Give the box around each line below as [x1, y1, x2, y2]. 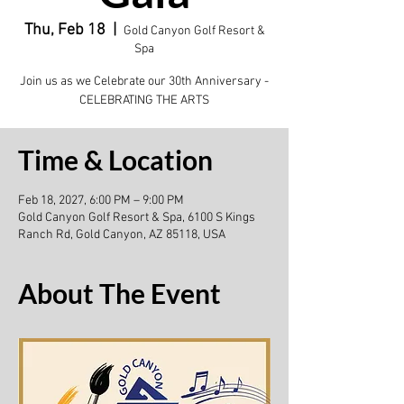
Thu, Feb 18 [23, 21, 106, 40]
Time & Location [18, 143, 213, 176]
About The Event [18, 277, 221, 309]
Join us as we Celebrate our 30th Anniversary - [20, 74, 269, 89]
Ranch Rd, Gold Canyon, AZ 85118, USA [18, 227, 225, 243]
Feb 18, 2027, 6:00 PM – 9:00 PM [18, 193, 184, 208]
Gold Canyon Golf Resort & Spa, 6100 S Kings [18, 210, 255, 225]
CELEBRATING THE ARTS [79, 93, 209, 108]
